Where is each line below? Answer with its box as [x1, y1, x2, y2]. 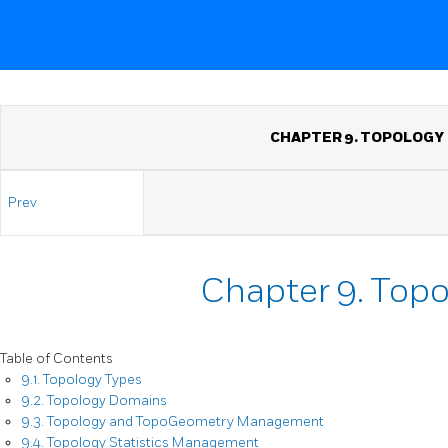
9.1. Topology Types [21, 371, 142, 388]
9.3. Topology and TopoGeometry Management [21, 413, 324, 430]
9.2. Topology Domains [21, 392, 167, 409]
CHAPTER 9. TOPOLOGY [270, 129, 444, 146]
